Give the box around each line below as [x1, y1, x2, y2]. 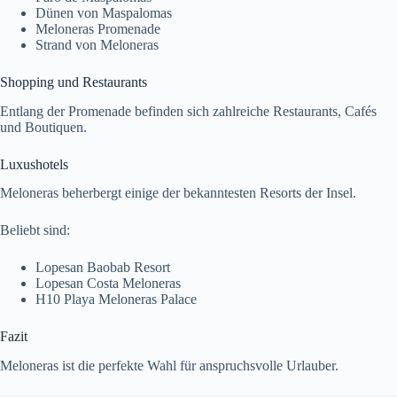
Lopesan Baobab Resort [35, 260, 170, 276]
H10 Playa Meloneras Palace [35, 292, 197, 307]
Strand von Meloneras [35, 36, 159, 52]
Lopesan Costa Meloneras [35, 276, 181, 292]
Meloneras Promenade [35, 20, 160, 36]
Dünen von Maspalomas [35, 4, 172, 20]
